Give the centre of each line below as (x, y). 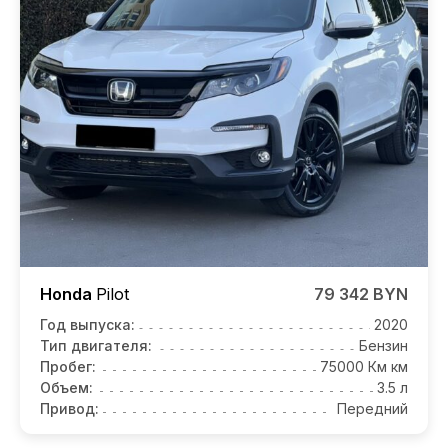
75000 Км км (364, 366)
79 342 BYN (361, 293)
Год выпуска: (87, 324)
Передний (372, 408)
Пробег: (68, 366)
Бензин (383, 345)
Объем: (66, 387)
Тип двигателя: (96, 345)
